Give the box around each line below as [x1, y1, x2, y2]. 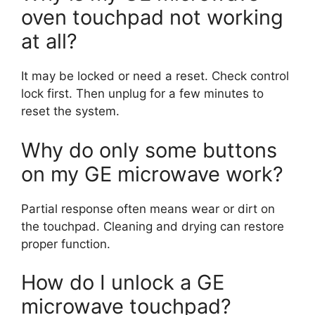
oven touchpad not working [21, 5, 283, 30]
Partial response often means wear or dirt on [21, 201, 275, 216]
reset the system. [21, 104, 120, 119]
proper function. [21, 236, 110, 251]
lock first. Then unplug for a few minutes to [21, 86, 264, 101]
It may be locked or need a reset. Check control [21, 69, 289, 84]
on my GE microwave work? [21, 161, 283, 186]
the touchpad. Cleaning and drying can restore [21, 219, 284, 233]
